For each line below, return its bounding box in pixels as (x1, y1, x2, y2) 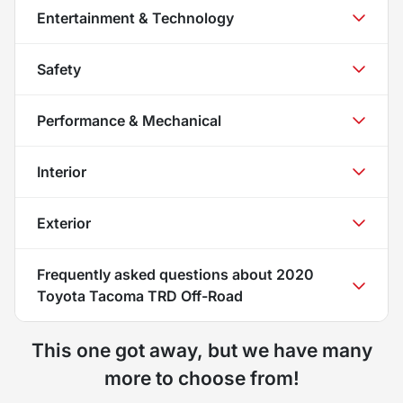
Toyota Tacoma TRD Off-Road (37, 286, 243, 305)
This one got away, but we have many (31, 338, 372, 362)
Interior (37, 162, 86, 181)
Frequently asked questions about (37, 264, 276, 283)
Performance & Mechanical (37, 111, 221, 130)
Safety (37, 59, 81, 78)
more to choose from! (103, 366, 300, 390)
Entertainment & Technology (37, 8, 234, 27)
